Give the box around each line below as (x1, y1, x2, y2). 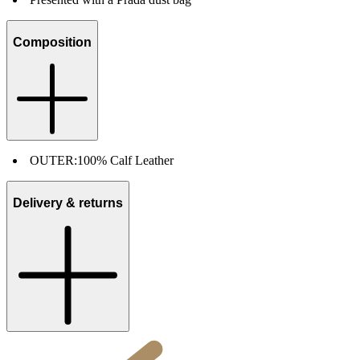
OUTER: (30, 153, 77, 168)
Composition (13, 35, 92, 49)
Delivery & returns (13, 196, 123, 211)
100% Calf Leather (77, 153, 174, 168)
